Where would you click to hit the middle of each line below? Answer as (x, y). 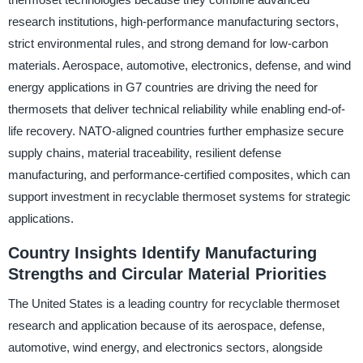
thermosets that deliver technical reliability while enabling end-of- (176, 109)
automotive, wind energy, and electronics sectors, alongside (165, 348)
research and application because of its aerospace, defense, (166, 326)
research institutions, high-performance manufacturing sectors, (173, 22)
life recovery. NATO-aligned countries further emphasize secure (175, 131)
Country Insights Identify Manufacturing (162, 253)
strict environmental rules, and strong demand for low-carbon (168, 44)
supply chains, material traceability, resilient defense (144, 153)
